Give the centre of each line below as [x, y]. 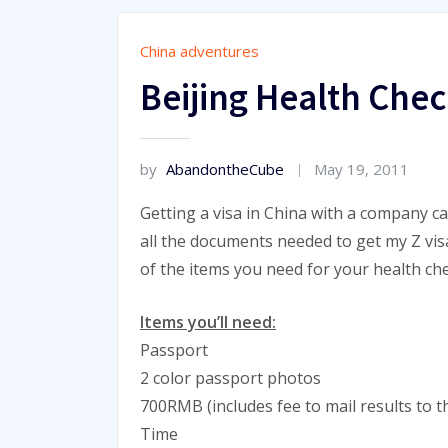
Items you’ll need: [208, 322]
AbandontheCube [225, 168]
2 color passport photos [230, 378]
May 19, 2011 [362, 168]
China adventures [199, 51]
